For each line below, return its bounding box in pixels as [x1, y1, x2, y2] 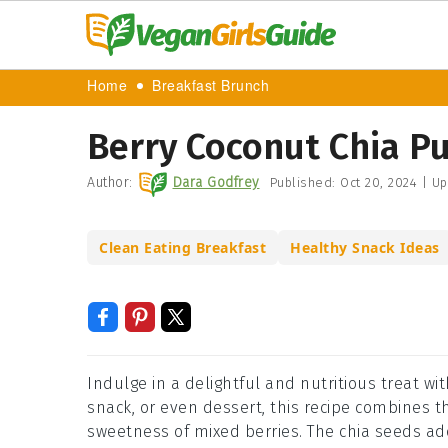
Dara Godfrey [172, 174, 260, 191]
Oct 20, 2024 [340, 175, 417, 190]
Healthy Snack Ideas [290, 238, 440, 257]
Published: [269, 175, 340, 190]
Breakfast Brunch [152, 78, 269, 96]
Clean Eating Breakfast [99, 238, 266, 257]
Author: [87, 174, 133, 191]
